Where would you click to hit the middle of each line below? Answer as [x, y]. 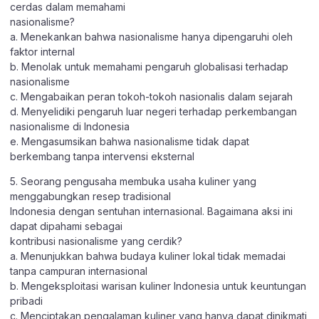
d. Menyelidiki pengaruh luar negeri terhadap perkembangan [153, 112]
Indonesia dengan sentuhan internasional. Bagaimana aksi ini [151, 211]
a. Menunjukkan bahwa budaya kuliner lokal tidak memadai [148, 256]
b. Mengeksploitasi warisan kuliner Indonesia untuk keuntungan [158, 286]
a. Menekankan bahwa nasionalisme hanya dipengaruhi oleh [151, 37]
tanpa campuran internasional [79, 271]
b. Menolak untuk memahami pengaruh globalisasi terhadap [149, 67]
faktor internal [42, 52]
